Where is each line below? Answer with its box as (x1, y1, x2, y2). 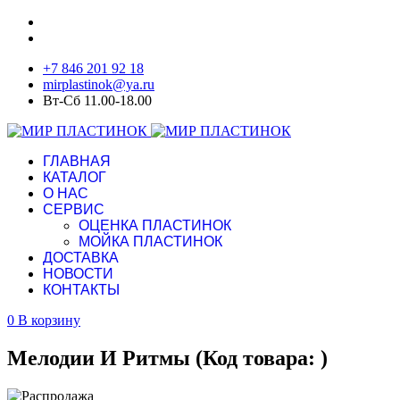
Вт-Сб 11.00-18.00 (43, 93, 152, 108)
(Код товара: (196, 346, 321, 370)
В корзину (18, 312, 80, 328)
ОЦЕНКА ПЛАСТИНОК (79, 218, 231, 233)
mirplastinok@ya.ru (43, 77, 154, 92)
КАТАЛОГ (43, 170, 106, 185)
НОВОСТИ (43, 266, 113, 281)
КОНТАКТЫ (43, 282, 120, 297)
